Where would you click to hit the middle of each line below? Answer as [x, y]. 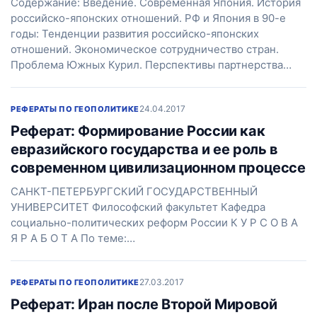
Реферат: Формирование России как [138, 131]
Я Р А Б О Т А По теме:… [73, 238]
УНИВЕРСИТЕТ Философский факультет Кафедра [138, 207]
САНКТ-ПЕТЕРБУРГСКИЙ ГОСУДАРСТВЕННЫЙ [134, 191]
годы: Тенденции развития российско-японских [135, 34]
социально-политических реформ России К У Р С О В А [154, 223]
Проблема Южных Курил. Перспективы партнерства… [151, 65]
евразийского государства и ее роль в [144, 149]
